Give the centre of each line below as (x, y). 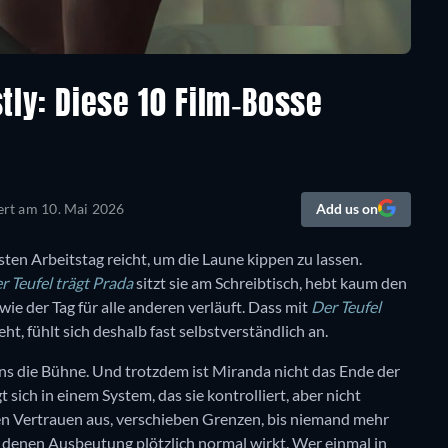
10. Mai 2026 (83, 209)
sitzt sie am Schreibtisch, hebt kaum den (270, 283)
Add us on (346, 209)
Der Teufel (346, 307)
